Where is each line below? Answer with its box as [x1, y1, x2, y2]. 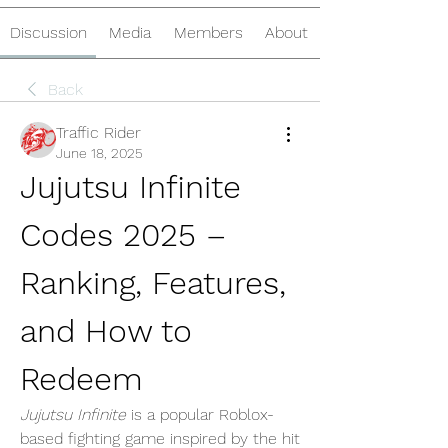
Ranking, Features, [20, 264, 286, 302]
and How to [20, 312, 192, 350]
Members [173, 23, 243, 42]
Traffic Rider [56, 123, 141, 142]
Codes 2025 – [20, 216, 226, 254]
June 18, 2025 [56, 145, 143, 161]
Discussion [9, 23, 87, 42]
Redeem [20, 360, 143, 398]
